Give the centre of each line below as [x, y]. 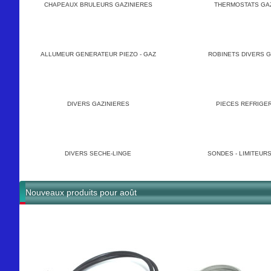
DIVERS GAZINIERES [98, 104]
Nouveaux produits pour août [81, 192]
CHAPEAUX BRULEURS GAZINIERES [98, 5]
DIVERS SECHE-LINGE [98, 153]
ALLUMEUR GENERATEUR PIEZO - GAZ [98, 54]
